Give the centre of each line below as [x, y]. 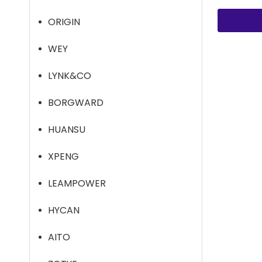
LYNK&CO [70, 76]
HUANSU [67, 130]
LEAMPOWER [77, 183]
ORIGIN [64, 22]
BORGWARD [76, 103]
